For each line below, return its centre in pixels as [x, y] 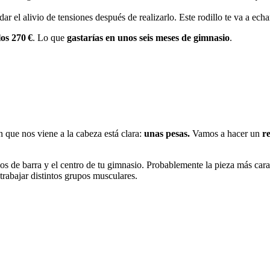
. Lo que [50, 37]
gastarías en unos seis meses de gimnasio [148, 37]
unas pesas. [167, 134]
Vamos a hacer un [225, 134]
